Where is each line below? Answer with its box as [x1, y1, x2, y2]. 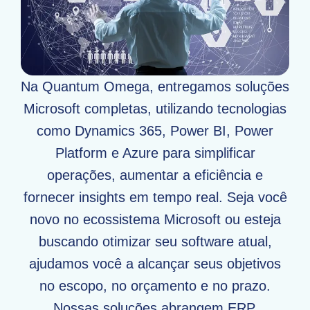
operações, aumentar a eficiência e [47, 167, 263, 183]
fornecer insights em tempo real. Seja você [23, 189, 287, 205]
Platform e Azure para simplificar [55, 145, 255, 161]
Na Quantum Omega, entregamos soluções [21, 78, 289, 94]
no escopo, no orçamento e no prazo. [39, 277, 271, 293]
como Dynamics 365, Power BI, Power [37, 122, 273, 138]
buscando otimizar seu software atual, [38, 233, 272, 249]
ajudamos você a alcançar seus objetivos [29, 255, 281, 271]
